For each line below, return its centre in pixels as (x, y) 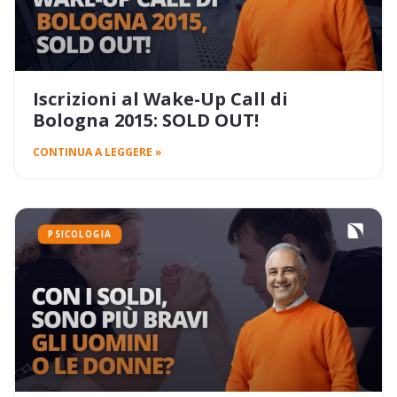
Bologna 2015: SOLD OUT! (146, 121)
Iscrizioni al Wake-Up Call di (160, 99)
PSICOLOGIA (80, 234)
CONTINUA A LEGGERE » (97, 152)
